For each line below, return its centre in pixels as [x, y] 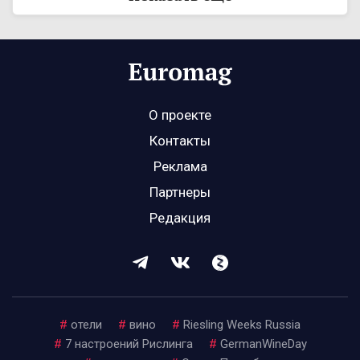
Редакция [180, 218]
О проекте [180, 115]
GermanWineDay [263, 344]
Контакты [180, 141]
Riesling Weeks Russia [242, 325]
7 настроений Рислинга [129, 344]
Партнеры [180, 192]
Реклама [180, 167]
